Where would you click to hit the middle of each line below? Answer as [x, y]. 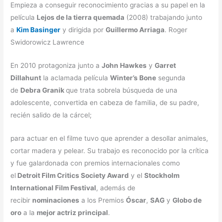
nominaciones [56, 200]
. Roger [176, 30]
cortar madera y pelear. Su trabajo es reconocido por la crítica [110, 151]
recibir [22, 200]
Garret [166, 66]
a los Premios [103, 200]
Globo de [187, 200]
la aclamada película [76, 78]
